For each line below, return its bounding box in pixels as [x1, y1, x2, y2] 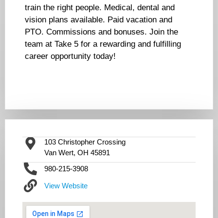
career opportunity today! [25, 52, 116, 61]
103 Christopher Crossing [44, 138, 126, 146]
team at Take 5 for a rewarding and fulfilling [25, 39, 181, 49]
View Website [44, 181, 88, 190]
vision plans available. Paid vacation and [25, 15, 172, 25]
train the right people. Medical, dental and [25, 3, 175, 13]
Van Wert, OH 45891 [44, 148, 110, 157]
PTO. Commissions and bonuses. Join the [25, 27, 178, 37]
